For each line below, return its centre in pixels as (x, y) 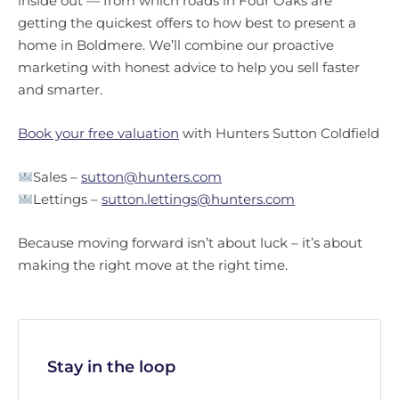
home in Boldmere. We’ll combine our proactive (176, 45)
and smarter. (60, 90)
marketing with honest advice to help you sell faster (189, 67)
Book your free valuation (98, 133)
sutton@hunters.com (152, 177)
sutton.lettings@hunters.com (199, 199)
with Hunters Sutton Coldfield (279, 133)
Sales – (57, 177)
